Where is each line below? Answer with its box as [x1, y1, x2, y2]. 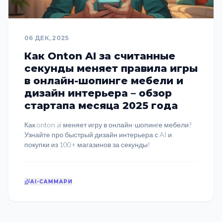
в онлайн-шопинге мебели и [24, 75, 183, 87]
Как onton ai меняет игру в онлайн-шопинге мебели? [24, 120, 191, 129]
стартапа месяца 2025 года [24, 100, 178, 111]
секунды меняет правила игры [24, 62, 198, 74]
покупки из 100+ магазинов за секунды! [24, 140, 150, 149]
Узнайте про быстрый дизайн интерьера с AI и [24, 130, 172, 139]
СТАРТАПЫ [24, 31, 59, 37]
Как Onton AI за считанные [24, 50, 175, 62]
